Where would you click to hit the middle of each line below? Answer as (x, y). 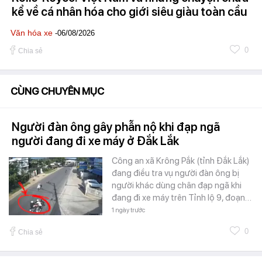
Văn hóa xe (32, 33)
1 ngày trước (128, 211)
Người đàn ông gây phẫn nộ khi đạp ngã (116, 127)
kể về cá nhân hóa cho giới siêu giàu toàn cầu (129, 12)
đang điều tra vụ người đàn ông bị (175, 173)
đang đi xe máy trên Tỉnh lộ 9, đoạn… (182, 198)
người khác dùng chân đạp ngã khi (177, 186)
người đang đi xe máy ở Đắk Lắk (95, 141)
